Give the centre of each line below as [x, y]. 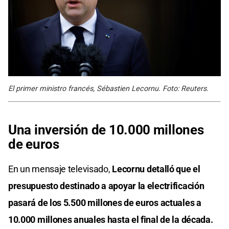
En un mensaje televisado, [60, 169]
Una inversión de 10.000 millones [106, 130]
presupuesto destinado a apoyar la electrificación [106, 186]
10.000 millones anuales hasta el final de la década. [111, 220]
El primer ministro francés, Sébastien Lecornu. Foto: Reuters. [108, 89]
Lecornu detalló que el [156, 169]
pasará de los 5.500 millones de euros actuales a [105, 203]
